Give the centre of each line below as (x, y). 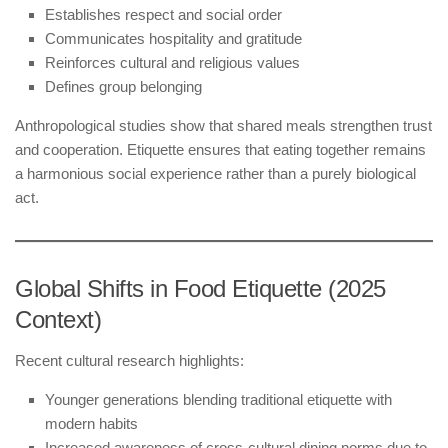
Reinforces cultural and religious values (172, 62)
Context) (58, 319)
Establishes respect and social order (163, 14)
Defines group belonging (123, 86)
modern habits (91, 423)
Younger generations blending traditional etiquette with (218, 399)
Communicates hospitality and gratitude (173, 38)
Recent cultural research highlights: (129, 360)
